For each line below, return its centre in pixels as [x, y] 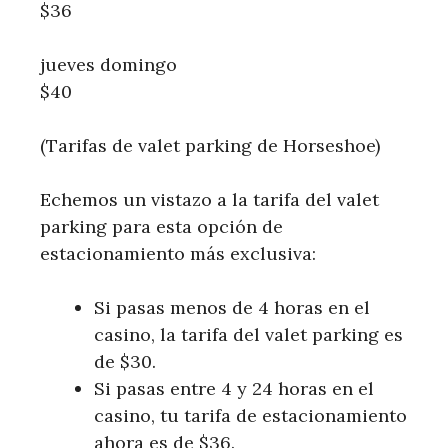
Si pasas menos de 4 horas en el [232, 308]
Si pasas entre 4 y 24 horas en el [234, 389]
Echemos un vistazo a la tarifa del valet [209, 200]
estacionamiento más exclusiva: [178, 254]
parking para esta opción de [161, 227]
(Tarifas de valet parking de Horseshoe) [210, 146]
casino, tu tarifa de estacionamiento [250, 416]
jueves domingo [108, 65]
